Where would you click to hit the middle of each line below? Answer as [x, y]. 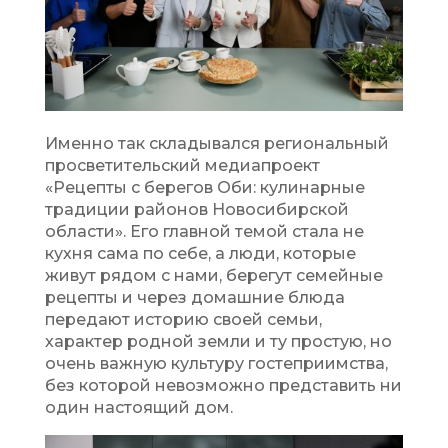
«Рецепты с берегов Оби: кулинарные [204, 187]
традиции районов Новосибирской [196, 209]
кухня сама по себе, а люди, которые [200, 253]
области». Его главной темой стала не [204, 231]
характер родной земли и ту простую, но [218, 341]
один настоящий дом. [138, 407]
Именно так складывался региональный [216, 143]
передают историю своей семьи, [183, 319]
